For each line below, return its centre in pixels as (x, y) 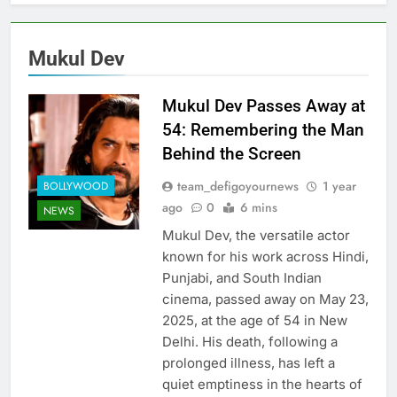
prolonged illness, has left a (248, 362)
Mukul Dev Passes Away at (263, 105)
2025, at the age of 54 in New (254, 320)
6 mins (258, 207)
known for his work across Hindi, (265, 256)
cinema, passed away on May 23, (265, 299)
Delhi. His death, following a (249, 341)
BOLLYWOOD (76, 187)
